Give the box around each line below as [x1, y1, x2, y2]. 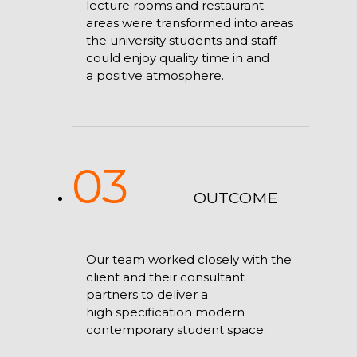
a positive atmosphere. [85, 67, 224, 83]
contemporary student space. [85, 321, 266, 337]
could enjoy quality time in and [85, 49, 269, 65]
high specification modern [85, 304, 245, 320]
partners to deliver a [85, 286, 208, 302]
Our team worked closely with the [85, 251, 292, 267]
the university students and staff [85, 32, 277, 48]
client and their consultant [85, 269, 245, 284]
